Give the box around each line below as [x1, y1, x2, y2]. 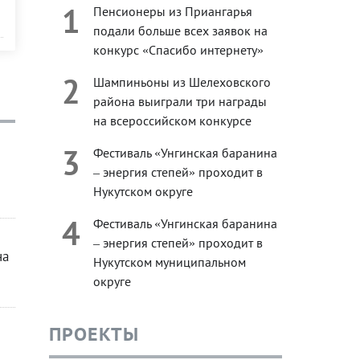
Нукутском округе [92, 183, 193, 200]
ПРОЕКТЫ [48, 321, 139, 346]
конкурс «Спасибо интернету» [92, 42, 264, 59]
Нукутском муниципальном [92, 254, 246, 271]
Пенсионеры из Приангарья [92, 3, 252, 20]
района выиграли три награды [92, 93, 267, 110]
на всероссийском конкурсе [92, 112, 252, 129]
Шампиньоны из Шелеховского [92, 74, 271, 91]
